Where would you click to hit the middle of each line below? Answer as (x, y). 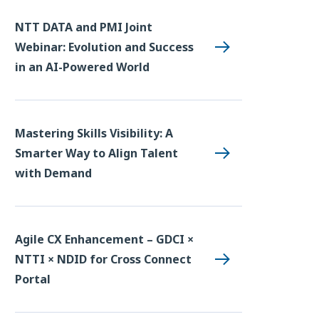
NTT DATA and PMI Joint (84, 27)
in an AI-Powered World (82, 67)
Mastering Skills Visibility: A (94, 133)
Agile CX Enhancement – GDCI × (104, 239)
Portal (33, 279)
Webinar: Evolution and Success (104, 47)
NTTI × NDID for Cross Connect (103, 259)
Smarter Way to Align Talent (96, 153)
